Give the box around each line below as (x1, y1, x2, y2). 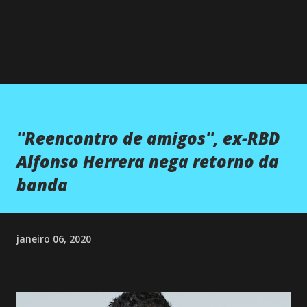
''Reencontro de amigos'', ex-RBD (16, 126, 280, 149)
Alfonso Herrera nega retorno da (16, 149, 279, 173)
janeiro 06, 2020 (16, 232, 91, 245)
